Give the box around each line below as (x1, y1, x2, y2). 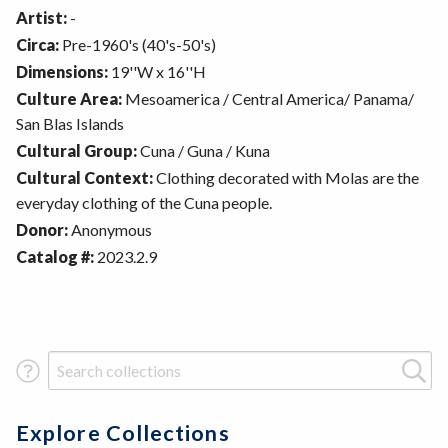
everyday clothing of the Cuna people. (16, 193, 272, 213)
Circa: (16, 35, 59, 55)
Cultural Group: (16, 141, 137, 161)
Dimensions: (16, 62, 108, 82)
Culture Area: (16, 89, 122, 109)
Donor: (16, 220, 68, 240)
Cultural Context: (16, 168, 153, 188)
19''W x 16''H (108, 62, 206, 82)
